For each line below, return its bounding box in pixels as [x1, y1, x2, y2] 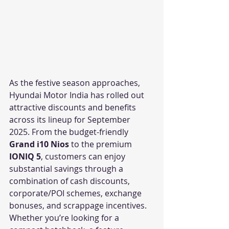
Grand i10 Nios [9, 139, 69, 150]
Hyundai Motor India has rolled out [9, 89, 146, 101]
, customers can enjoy [41, 151, 127, 163]
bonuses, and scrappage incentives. [9, 200, 147, 212]
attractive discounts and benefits [9, 102, 138, 113]
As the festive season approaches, [9, 77, 142, 89]
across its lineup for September [9, 114, 132, 126]
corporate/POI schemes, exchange [9, 188, 144, 199]
